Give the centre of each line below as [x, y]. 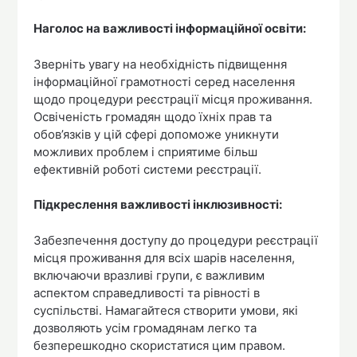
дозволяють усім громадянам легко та [145, 328]
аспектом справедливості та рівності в [147, 292]
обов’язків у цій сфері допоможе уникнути [157, 134]
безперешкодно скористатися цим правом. [160, 345]
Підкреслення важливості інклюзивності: [158, 205]
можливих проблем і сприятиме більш [146, 151]
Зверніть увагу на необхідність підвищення [161, 64]
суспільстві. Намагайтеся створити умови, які [166, 310]
